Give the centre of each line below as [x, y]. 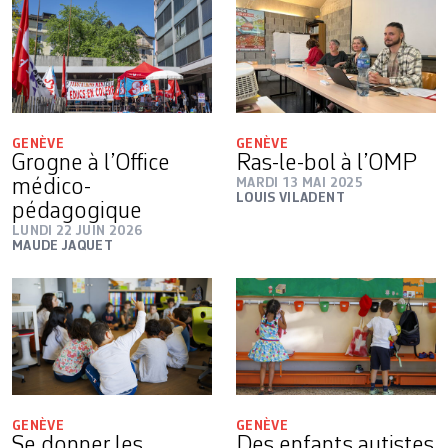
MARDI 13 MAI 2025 [299, 182]
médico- [51, 187]
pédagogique [77, 211]
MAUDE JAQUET [63, 245]
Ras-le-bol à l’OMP [326, 163]
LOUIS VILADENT [290, 197]
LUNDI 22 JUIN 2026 [77, 230]
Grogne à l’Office [91, 163]
